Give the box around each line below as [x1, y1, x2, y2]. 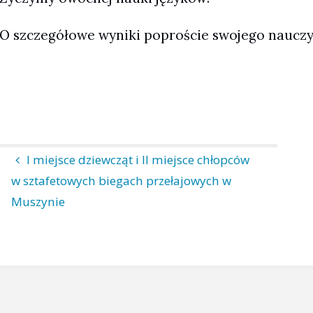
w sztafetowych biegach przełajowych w [11, 173, 232, 189]
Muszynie [11, 194, 66, 210]
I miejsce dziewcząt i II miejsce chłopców [26, 152, 249, 168]
